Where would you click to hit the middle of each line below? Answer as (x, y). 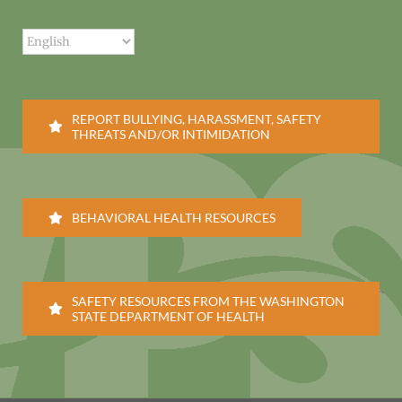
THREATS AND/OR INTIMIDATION (170, 135)
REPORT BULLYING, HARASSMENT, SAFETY (196, 119)
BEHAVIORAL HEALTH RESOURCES (173, 218)
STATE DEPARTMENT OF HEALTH (168, 317)
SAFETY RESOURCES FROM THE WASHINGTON (208, 301)
